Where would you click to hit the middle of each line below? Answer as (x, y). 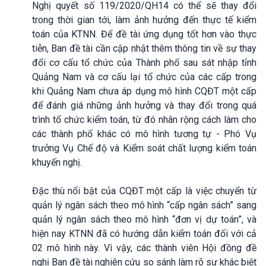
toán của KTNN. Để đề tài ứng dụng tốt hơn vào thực (144, 34)
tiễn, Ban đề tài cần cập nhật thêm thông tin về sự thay (144, 48)
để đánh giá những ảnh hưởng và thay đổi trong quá (144, 105)
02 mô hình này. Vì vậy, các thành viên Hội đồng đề (144, 248)
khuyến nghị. (57, 162)
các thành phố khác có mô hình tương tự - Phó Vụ (144, 134)
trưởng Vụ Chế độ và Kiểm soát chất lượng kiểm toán (144, 148)
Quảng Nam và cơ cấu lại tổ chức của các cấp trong (144, 77)
